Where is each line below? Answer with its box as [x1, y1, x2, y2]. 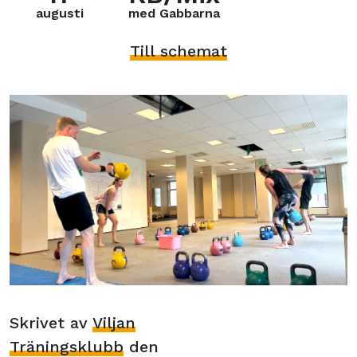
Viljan [92, 312, 135, 332]
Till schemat [130, 41, 227, 61]
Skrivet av [10, 312, 92, 332]
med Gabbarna [128, 6, 221, 22]
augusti [35, 6, 84, 22]
